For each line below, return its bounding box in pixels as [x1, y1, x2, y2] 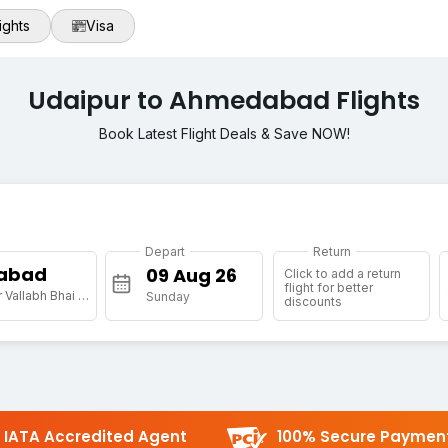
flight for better [283, 280, 373, 296]
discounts [283, 294, 342, 310]
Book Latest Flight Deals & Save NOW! [98, 125, 350, 143]
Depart [145, 244, 186, 260]
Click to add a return [283, 266, 401, 282]
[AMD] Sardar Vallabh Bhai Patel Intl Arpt [77, 288, 89, 304]
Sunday [146, 289, 191, 305]
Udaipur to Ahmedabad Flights [28, 83, 420, 119]
